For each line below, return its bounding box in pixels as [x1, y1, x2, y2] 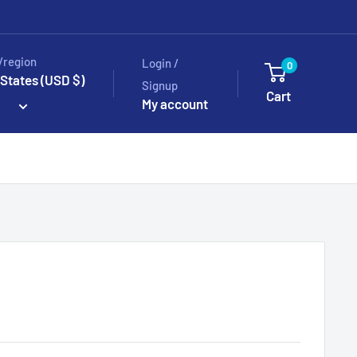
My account [141, 95, 208, 112]
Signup [141, 77, 178, 92]
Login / [141, 55, 178, 70]
